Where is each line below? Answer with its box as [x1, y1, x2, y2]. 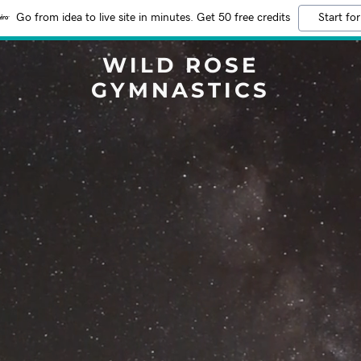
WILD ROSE [102, 52, 259, 78]
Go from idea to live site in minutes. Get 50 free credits [16, 12, 290, 23]
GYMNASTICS [91, 77, 270, 103]
